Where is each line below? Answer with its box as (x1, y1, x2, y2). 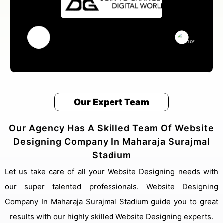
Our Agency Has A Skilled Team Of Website (9, 123, 214, 133)
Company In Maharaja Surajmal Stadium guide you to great (5, 197, 218, 206)
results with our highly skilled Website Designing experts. (10, 212, 213, 221)
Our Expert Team (74, 97, 149, 107)
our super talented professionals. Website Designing (5, 182, 218, 191)
